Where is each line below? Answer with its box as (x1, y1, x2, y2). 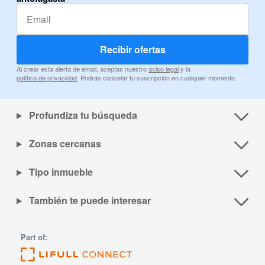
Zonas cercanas (26, 137, 101, 151)
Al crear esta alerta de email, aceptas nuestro (17, 64, 148, 74)
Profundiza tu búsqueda (26, 108, 137, 122)
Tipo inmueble (26, 165, 93, 179)
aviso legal (148, 64, 179, 74)
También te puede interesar (26, 193, 151, 208)
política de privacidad (17, 73, 77, 83)
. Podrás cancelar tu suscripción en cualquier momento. (77, 73, 237, 83)
